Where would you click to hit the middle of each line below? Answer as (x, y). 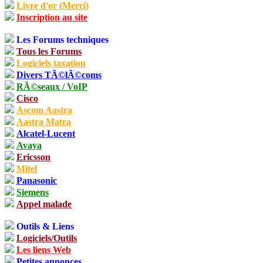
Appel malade (44, 204)
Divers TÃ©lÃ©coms (59, 75)
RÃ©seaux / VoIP (52, 87)
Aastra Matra (44, 122)
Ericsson (33, 157)
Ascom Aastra (44, 110)
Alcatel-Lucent (46, 134)
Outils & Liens (45, 226)
